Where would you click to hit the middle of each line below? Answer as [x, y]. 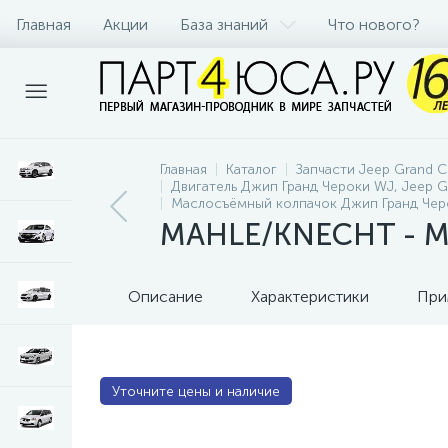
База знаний [224, 24]
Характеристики [310, 296]
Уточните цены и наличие [196, 391]
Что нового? [374, 24]
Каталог [251, 169]
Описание [165, 296]
